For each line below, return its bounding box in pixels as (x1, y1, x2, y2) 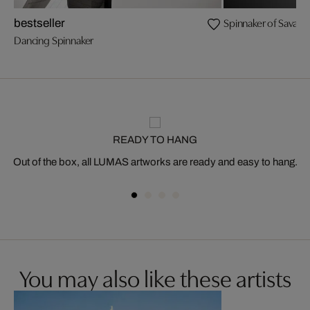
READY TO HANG (113, 134, 197, 145)
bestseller (14, 16, 65, 30)
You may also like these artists (19, 260, 291, 293)
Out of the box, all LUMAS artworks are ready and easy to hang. (12, 156, 298, 167)
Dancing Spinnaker (14, 31, 94, 47)
